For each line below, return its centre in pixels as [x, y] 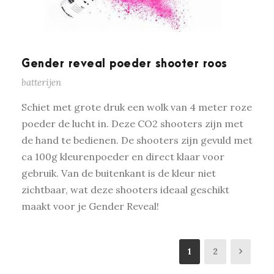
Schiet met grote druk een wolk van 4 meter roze [137, 107]
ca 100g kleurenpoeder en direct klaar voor [123, 156]
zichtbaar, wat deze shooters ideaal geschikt [125, 189]
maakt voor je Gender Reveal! [90, 206]
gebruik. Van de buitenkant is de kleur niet [119, 173]
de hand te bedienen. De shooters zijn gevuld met [137, 140]
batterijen [41, 82]
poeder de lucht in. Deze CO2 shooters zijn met [132, 123]
